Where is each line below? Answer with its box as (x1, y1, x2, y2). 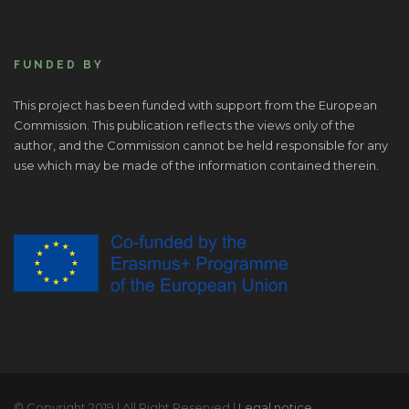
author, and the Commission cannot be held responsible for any (14, 138, 388, 153)
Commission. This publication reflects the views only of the (14, 118, 355, 133)
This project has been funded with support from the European (14, 98, 377, 113)
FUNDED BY (14, 58, 104, 72)
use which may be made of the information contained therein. (14, 158, 379, 173)
